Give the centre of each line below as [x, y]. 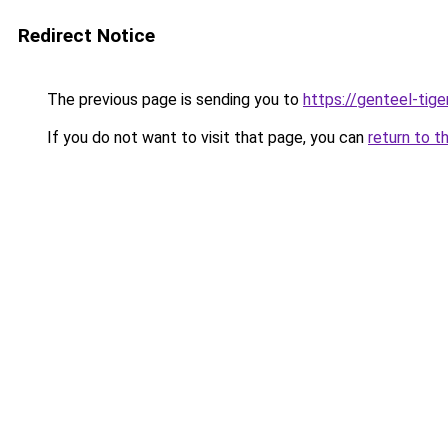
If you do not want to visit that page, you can [205, 137]
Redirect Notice [86, 35]
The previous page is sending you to [173, 99]
